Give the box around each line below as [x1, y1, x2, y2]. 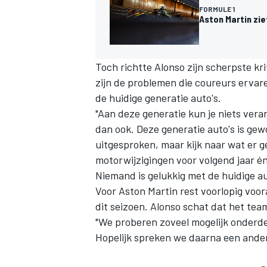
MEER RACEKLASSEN [93, 99, 176, 110]
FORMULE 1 [199, 4, 235, 13]
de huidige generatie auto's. [95, 91, 221, 104]
